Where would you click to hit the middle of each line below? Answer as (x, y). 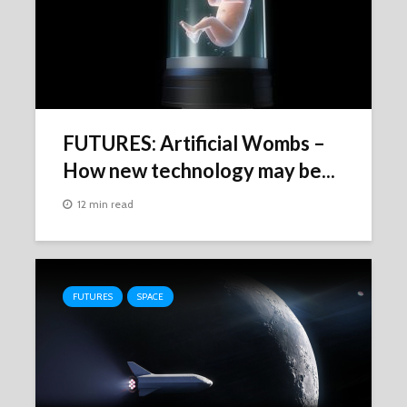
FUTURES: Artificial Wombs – (194, 143)
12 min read (105, 204)
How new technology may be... (199, 170)
